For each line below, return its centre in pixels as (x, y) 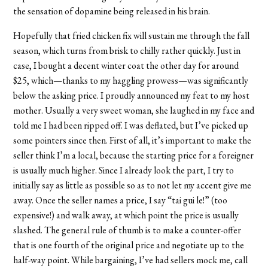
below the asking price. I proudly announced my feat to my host (132, 95)
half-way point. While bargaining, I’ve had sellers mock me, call (131, 260)
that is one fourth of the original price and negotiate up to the (129, 245)
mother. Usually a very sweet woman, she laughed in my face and (134, 110)
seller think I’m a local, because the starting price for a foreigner (134, 155)
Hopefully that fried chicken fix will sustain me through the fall (132, 35)
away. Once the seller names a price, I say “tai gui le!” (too (121, 200)
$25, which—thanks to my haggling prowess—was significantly (131, 80)
